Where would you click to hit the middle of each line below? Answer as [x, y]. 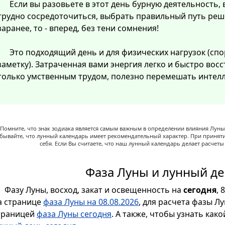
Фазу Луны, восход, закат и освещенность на [94, 190]
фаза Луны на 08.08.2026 [91, 202]
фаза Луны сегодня [74, 214]
